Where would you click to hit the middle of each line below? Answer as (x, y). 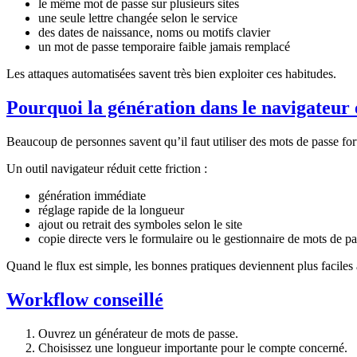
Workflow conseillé (85, 299)
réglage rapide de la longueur (111, 210)
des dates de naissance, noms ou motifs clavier (154, 33)
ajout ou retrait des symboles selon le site (140, 225)
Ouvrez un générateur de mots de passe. (138, 333)
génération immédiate (92, 196)
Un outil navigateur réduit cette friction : (107, 169)
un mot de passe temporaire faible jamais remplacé (164, 47)
